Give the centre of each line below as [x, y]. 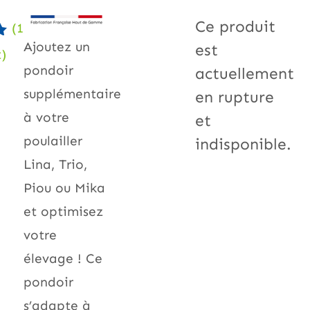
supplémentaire [72, 93]
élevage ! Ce [63, 258]
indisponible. [243, 145]
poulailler [53, 140]
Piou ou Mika [64, 188]
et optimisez [63, 211]
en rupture [235, 98]
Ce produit [235, 27]
